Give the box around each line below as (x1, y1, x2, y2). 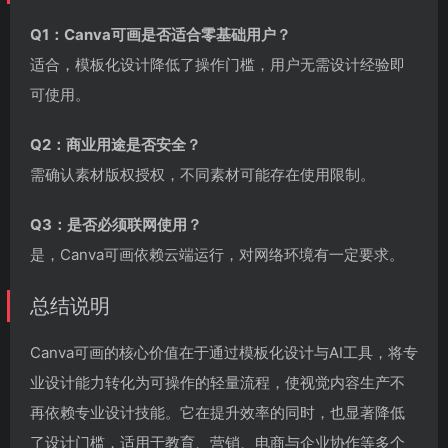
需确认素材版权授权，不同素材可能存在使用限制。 (30, 165, 375, 185)
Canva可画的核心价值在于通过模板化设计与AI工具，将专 (30, 343, 418, 363)
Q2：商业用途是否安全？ (30, 135, 201, 155)
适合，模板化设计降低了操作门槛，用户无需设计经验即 (30, 55, 405, 75)
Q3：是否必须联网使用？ (30, 215, 202, 235)
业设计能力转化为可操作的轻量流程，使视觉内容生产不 (30, 373, 405, 393)
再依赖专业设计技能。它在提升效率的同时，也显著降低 (30, 403, 405, 423)
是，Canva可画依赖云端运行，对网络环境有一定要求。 (30, 245, 404, 265)
